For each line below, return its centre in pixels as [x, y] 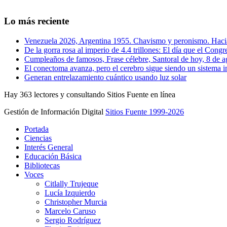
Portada [36, 129]
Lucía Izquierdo [70, 193]
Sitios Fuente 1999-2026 [145, 111]
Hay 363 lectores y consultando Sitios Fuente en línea [90, 94]
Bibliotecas [42, 165]
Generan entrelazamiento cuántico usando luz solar [105, 77]
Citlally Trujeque [71, 183]
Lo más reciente [36, 21]
